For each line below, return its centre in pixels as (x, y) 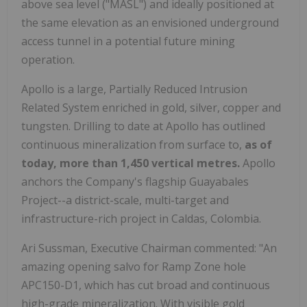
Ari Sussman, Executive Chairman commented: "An (149, 248)
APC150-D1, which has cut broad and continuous (146, 285)
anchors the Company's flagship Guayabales (135, 181)
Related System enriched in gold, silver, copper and (151, 107)
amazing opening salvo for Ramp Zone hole (134, 266)
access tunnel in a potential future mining (128, 41)
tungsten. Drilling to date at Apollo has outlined (143, 126)
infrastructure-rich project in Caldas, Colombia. (141, 218)
